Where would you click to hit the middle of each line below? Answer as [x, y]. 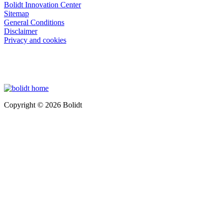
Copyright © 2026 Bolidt [43, 105]
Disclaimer [21, 31]
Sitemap [16, 14]
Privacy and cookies [35, 40]
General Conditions [34, 23]
